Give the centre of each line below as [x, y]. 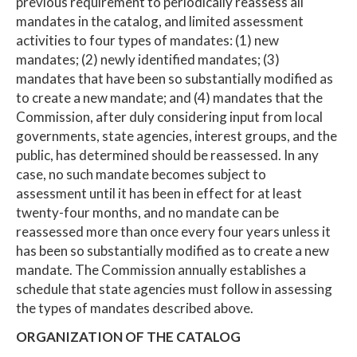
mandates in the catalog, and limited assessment [160, 21]
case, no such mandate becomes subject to [141, 174]
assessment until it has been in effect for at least [159, 193]
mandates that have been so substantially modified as [175, 78]
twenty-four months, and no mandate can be [147, 212]
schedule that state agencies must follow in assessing [174, 288]
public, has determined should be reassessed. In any [167, 155]
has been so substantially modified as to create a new [173, 250]
